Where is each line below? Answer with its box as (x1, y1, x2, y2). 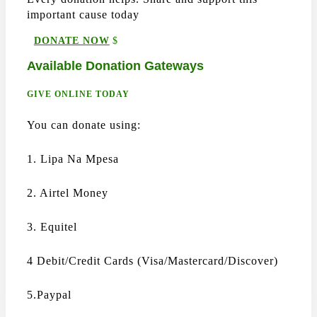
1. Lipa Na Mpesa (27, 153, 119, 165)
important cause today (27, 8, 139, 21)
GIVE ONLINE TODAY (27, 89, 129, 99)
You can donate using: (27, 119, 141, 131)
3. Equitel (27, 221, 77, 233)
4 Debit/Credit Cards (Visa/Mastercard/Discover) (27, 255, 278, 267)
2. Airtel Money (27, 187, 108, 199)
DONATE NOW (33, 35, 110, 47)
